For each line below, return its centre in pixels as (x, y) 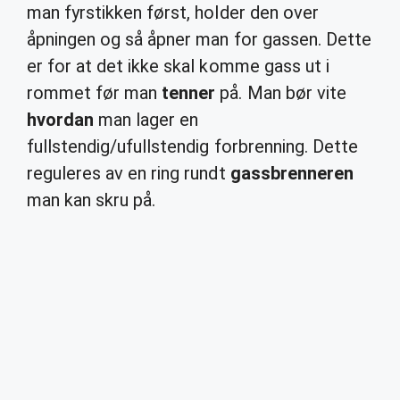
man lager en (146, 120)
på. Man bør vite (281, 93)
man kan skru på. (92, 200)
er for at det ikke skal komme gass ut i (178, 66)
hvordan (61, 120)
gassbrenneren (292, 173)
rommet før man (95, 93)
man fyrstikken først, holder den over (173, 12)
